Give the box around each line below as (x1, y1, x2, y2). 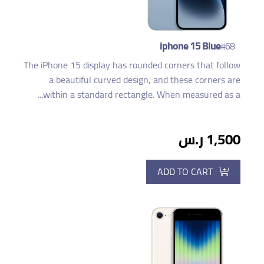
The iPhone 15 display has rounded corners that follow (24, 55, 240, 74)
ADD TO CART (157, 162, 213, 180)
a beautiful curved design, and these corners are (49, 70, 240, 88)
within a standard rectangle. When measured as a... (43, 85, 240, 103)
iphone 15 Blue (160, 35, 220, 55)
